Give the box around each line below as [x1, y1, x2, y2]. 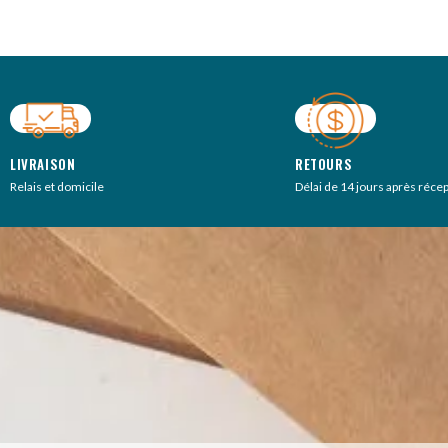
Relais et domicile [10, 178, 104, 194]
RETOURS [295, 153, 353, 174]
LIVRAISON [10, 153, 76, 174]
